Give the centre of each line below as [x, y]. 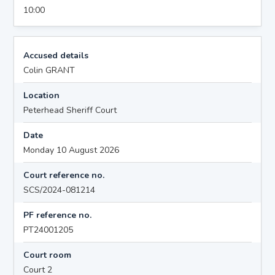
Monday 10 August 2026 [72, 150]
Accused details [56, 55]
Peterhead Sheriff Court [70, 110]
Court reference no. [64, 175]
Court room [48, 255]
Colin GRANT [49, 70]
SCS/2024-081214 [60, 190]
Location [42, 95]
